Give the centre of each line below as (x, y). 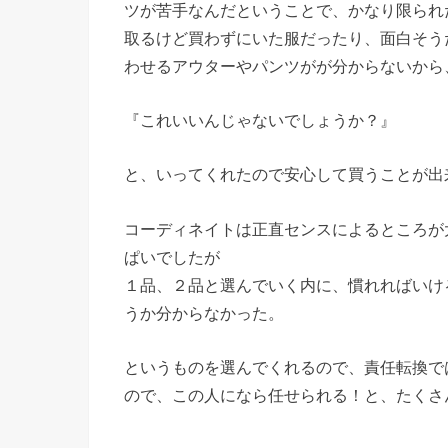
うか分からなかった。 (204, 312)
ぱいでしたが (172, 256)
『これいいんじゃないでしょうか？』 (260, 120)
